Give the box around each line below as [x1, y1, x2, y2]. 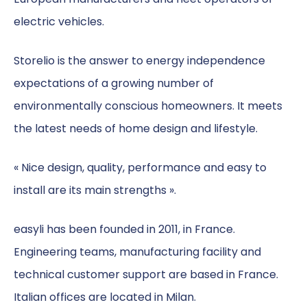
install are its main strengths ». [14, 182, 176, 199]
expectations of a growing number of [14, 75, 214, 92]
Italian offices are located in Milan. [14, 289, 196, 306]
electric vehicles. [14, 14, 104, 30]
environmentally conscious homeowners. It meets [14, 98, 282, 114]
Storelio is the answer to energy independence [14, 53, 265, 69]
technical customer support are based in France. [14, 267, 278, 283]
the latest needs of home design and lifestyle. [14, 121, 258, 137]
